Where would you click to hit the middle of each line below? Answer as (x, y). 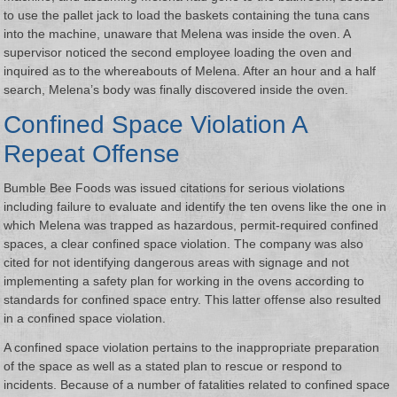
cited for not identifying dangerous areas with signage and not (177, 263)
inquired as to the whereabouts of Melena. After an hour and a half (190, 71)
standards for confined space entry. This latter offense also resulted (193, 300)
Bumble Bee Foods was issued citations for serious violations (175, 188)
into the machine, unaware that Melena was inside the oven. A (177, 34)
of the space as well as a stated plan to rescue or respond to (173, 366)
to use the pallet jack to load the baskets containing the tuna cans (187, 16)
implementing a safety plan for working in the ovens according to (184, 281)
